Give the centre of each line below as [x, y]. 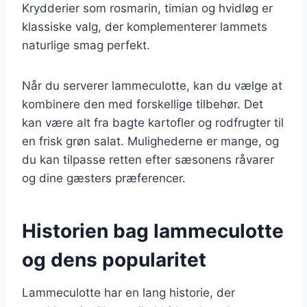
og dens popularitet [114, 259]
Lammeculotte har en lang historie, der [128, 292]
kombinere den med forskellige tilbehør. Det [143, 104]
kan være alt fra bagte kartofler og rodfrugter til [153, 122]
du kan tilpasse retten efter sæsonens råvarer [148, 159]
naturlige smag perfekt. [86, 45]
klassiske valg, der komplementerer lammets [145, 26]
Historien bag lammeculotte [153, 231]
